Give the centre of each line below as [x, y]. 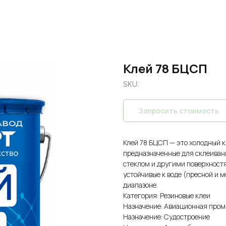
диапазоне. [140, 185]
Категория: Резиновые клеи [167, 195]
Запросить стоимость [179, 111]
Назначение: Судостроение [166, 217]
